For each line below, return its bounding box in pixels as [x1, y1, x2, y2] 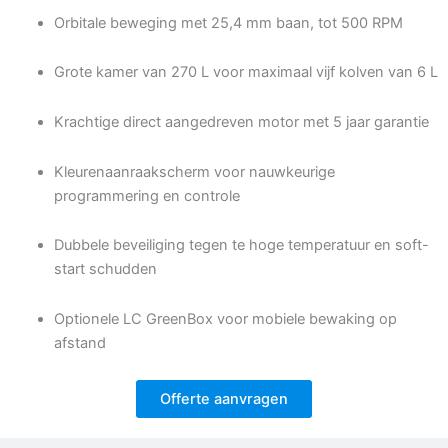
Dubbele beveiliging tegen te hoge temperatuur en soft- [53, 236, 429, 255]
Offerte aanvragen [160, 390, 288, 409]
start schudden [53, 260, 157, 279]
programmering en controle [53, 186, 240, 205]
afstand [53, 333, 106, 352]
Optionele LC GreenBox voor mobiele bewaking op [53, 309, 397, 328]
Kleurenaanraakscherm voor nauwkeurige [53, 162, 335, 181]
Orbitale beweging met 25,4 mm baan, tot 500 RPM [53, 13, 403, 32]
